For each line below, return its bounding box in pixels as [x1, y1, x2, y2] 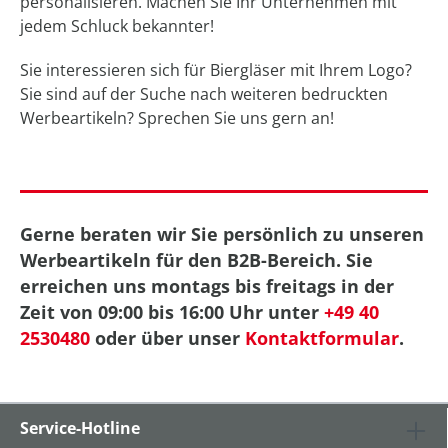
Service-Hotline [20, 417, 140, 440]
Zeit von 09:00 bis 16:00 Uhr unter [20, 300, 324, 325]
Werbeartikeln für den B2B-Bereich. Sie [20, 248, 373, 273]
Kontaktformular [245, 326, 399, 351]
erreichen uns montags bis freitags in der [20, 274, 394, 299]
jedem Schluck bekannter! [20, 15, 214, 38]
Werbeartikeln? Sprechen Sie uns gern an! [20, 107, 334, 130]
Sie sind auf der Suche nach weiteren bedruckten [20, 83, 388, 106]
